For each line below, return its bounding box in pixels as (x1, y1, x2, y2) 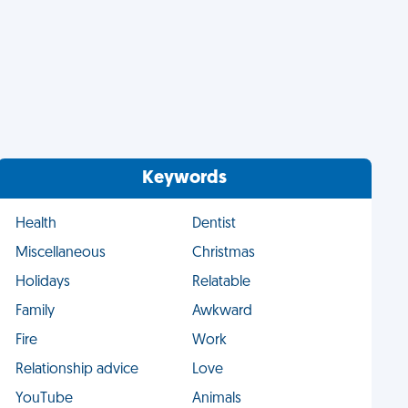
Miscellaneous (15, 246, 107, 260)
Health (15, 217, 57, 231)
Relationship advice (15, 362, 139, 377)
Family (15, 304, 56, 319)
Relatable (191, 275, 250, 290)
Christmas (191, 246, 255, 260)
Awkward (191, 304, 252, 319)
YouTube (15, 392, 74, 406)
